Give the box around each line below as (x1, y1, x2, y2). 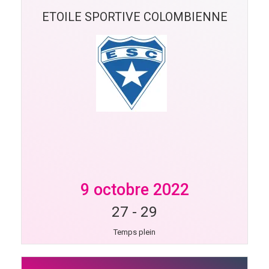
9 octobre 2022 (80, 180, 189, 199)
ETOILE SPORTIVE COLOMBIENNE (41, 10, 228, 24)
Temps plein (113, 228, 156, 237)
